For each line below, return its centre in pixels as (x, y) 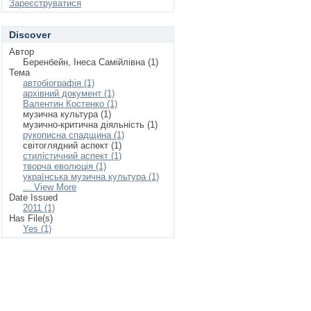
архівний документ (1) (69, 93)
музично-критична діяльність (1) (90, 125)
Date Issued (33, 197)
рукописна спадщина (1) (74, 135)
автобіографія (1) (59, 83)
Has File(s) (31, 218)
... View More (50, 187)
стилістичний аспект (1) (72, 156)
